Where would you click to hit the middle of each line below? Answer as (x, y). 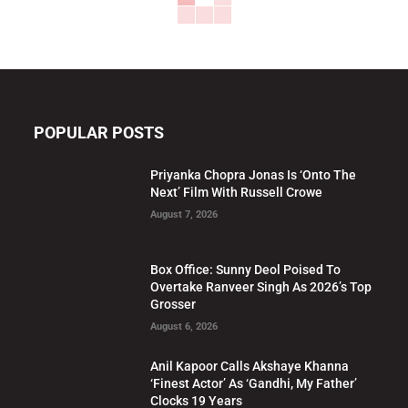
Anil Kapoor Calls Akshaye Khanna (250, 367)
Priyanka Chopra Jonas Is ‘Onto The (254, 174)
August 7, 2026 (184, 214)
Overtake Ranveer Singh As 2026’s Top (261, 287)
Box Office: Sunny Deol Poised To (246, 270)
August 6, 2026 (184, 327)
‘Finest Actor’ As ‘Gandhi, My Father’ (254, 384)
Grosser (173, 305)
